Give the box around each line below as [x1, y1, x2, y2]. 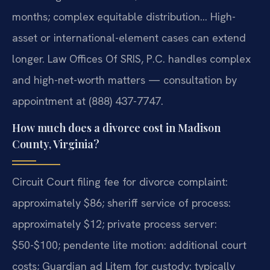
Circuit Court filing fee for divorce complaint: [12, 175, 228, 189]
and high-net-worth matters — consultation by [12, 72, 237, 87]
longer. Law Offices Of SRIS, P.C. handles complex [12, 51, 251, 66]
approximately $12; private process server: [12, 217, 217, 231]
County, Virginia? [12, 137, 99, 152]
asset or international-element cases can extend [12, 30, 246, 45]
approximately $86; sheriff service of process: [12, 196, 231, 210]
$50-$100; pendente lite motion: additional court [12, 238, 246, 253]
